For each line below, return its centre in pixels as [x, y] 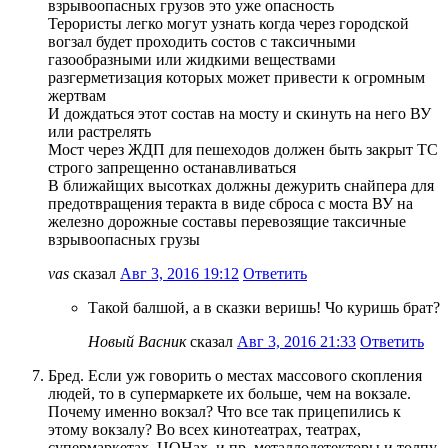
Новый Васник [137, 341]
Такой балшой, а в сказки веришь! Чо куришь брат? [264, 307]
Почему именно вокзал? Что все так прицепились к [224, 411]
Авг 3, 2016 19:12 [179, 273]
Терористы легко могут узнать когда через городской [228, 23]
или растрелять [99, 131]
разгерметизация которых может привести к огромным [236, 77]
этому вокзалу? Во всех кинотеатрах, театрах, [204, 429]
